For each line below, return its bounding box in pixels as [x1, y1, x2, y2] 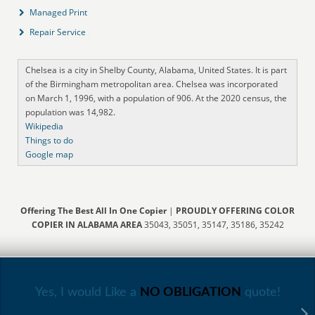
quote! [240, 285, 281, 299]
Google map [25, 148, 74, 160]
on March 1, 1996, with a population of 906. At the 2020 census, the [25, 91, 288, 104]
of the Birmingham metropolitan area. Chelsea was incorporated [25, 77, 278, 90]
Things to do [25, 134, 74, 146]
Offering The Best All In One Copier [20, 204, 167, 217]
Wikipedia [25, 120, 64, 132]
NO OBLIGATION [139, 285, 241, 299]
